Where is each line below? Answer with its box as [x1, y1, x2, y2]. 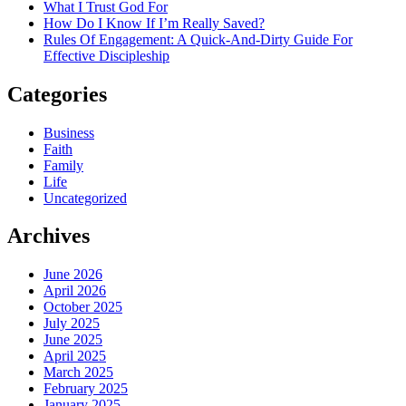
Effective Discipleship [43, 47, 169, 63]
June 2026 [43, 266, 102, 283]
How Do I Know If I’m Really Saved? [43, 14, 265, 31]
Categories [7, 82, 107, 106]
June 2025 [43, 332, 102, 348]
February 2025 [43, 381, 128, 397]
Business [43, 124, 94, 140]
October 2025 [43, 299, 122, 315]
